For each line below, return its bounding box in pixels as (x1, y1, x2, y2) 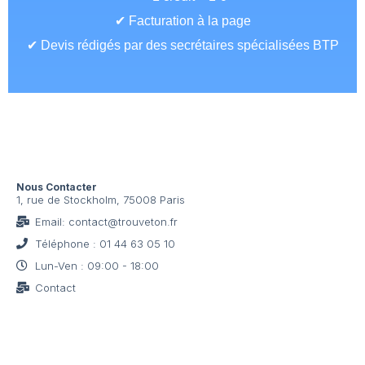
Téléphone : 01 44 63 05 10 (34, 236, 175, 250)
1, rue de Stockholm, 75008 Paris (16, 192, 185, 206)
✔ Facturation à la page (114, 13, 251, 28)
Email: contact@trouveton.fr (34, 214, 178, 228)
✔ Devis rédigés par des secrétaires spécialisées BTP (26, 37, 339, 52)
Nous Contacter (16, 180, 97, 193)
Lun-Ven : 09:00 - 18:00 (34, 258, 159, 272)
